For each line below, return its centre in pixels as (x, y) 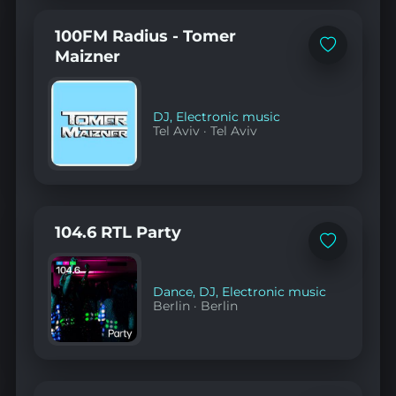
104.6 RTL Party (118, 232)
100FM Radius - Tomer (145, 35)
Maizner (87, 56)
